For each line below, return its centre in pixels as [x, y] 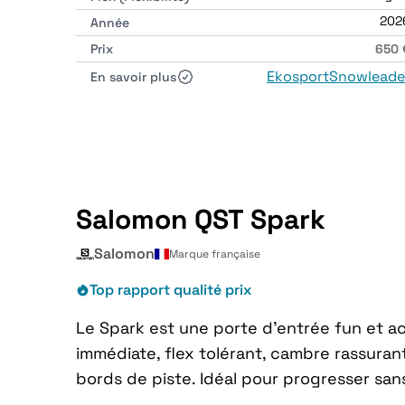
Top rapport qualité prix [170, 290]
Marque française [215, 254]
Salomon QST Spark [201, 219]
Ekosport [298, 76]
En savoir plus [133, 77]
